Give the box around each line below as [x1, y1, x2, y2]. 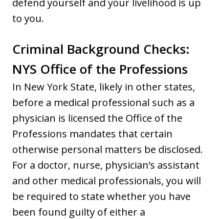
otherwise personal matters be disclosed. [12, 142, 203, 156]
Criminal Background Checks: [12, 40, 190, 58]
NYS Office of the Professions [12, 60, 188, 78]
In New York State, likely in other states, [12, 80, 195, 93]
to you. [12, 11, 44, 25]
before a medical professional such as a [12, 95, 195, 109]
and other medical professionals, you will [12, 174, 201, 187]
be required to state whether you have [12, 189, 191, 203]
